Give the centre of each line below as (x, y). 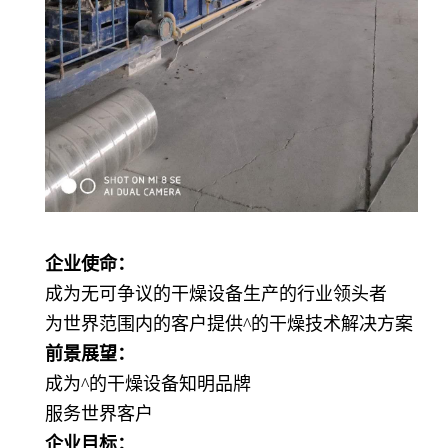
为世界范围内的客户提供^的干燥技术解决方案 (229, 324)
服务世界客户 (99, 414)
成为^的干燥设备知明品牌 (148, 384)
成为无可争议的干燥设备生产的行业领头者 (216, 294)
